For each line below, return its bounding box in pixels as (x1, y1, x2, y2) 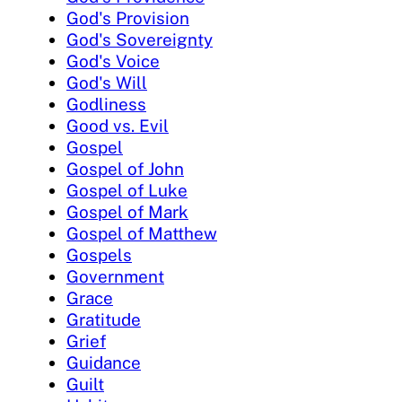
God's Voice (66, 50, 160, 71)
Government (66, 266, 164, 286)
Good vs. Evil (66, 115, 169, 135)
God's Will (66, 72, 147, 92)
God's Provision (66, 7, 189, 28)
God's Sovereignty (66, 29, 213, 49)
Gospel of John (66, 158, 184, 179)
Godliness (66, 93, 146, 114)
